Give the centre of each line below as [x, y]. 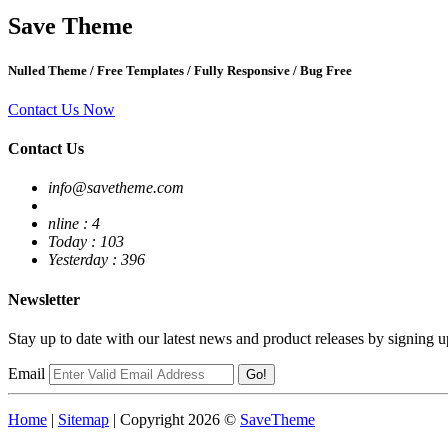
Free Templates [140, 70]
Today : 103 [86, 242]
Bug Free [324, 70]
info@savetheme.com [116, 188]
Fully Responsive [242, 70]
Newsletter [44, 299]
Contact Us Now [61, 109]
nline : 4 [74, 224]
